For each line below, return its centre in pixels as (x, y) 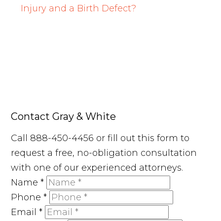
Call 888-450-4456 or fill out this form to (100, 138)
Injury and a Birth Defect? (79, 9)
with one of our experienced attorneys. (97, 168)
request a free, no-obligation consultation (104, 153)
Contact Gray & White (64, 117)
